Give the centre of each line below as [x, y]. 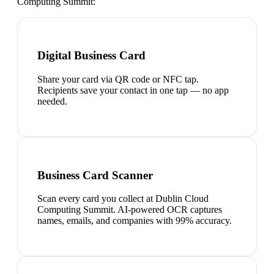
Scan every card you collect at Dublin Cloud [123, 199]
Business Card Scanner [95, 175]
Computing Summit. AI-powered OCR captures [130, 210]
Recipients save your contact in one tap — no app [133, 90]
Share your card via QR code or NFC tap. [118, 79]
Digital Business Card [91, 56]
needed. [52, 101]
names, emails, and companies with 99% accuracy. [135, 221]
